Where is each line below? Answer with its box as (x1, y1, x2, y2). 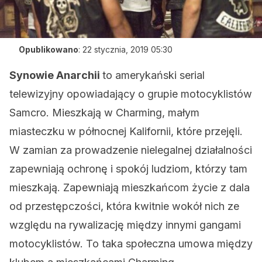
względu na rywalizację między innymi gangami (9, 219, 241, 231)
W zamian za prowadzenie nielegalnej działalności (9, 144, 252, 156)
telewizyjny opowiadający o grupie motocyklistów (9, 88, 252, 100)
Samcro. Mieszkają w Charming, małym (9, 106, 199, 119)
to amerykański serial (102, 69, 205, 81)
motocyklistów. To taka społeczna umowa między (9, 237, 253, 250)
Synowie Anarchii (9, 69, 102, 81)
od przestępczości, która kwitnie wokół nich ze (9, 200, 239, 212)
